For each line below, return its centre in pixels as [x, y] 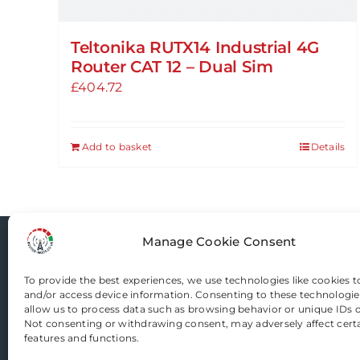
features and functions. [82, 338]
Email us [113, 311]
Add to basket [117, 147]
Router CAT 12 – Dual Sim [172, 67]
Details [328, 147]
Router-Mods [117, 260]
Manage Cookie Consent [219, 241]
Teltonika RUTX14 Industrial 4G [195, 48]
